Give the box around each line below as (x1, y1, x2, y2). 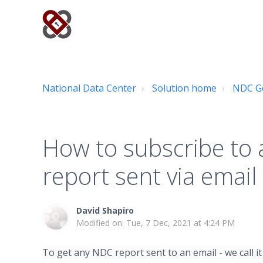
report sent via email (42, 160, 257, 192)
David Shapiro (76, 205, 134, 216)
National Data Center (42, 82, 136, 95)
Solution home (152, 82, 217, 95)
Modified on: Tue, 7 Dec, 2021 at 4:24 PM (76, 217, 235, 228)
